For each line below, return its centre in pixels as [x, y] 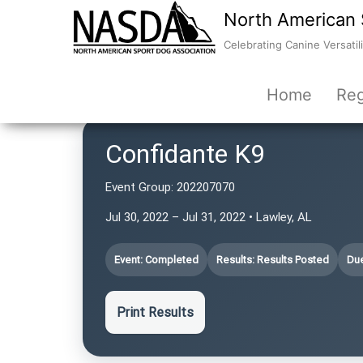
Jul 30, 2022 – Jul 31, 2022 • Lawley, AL [209, 217]
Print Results [155, 312]
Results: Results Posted [273, 260]
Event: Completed [156, 260]
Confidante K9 [185, 154]
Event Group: [139, 187]
